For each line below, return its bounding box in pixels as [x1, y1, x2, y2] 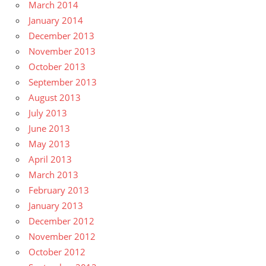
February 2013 [28, 183, 89, 196]
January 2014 [28, 14, 83, 26]
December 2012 [28, 214, 94, 227]
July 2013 [28, 106, 67, 119]
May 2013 [28, 137, 70, 150]
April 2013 [28, 153, 72, 165]
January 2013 [28, 199, 83, 211]
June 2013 [28, 122, 70, 134]
